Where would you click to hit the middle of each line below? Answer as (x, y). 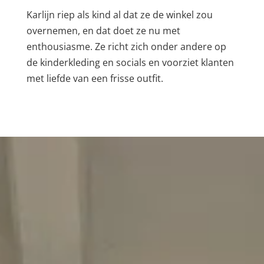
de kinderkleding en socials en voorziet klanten (130, 62)
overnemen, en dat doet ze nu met (103, 30)
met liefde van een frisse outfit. (95, 78)
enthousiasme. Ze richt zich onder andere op (126, 46)
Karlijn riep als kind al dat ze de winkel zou (119, 14)
